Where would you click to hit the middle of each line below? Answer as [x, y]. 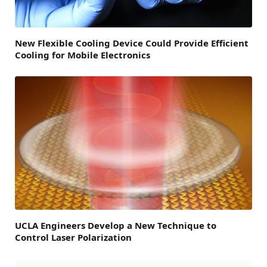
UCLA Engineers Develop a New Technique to [116, 225]
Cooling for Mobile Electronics [83, 55]
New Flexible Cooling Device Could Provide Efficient [132, 43]
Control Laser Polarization [73, 237]
